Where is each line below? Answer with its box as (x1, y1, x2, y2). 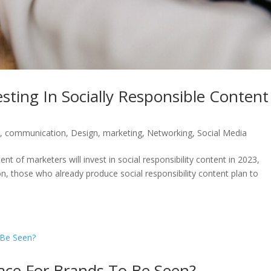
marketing (103, 126, 143, 139)
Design (71, 126, 99, 139)
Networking (147, 126, 193, 139)
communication (5, 126, 67, 139)
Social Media (197, 126, 247, 139)
